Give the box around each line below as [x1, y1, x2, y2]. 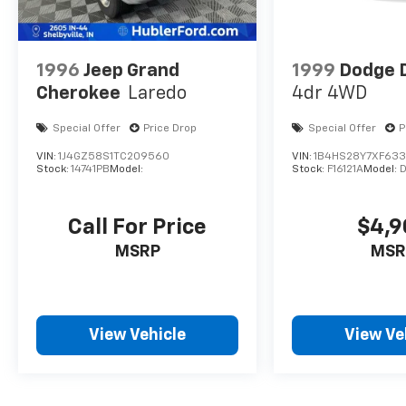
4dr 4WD [292, 83, 368, 102]
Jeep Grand [83, 61, 179, 80]
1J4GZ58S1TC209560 [58, 150, 169, 162]
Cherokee [36, 83, 121, 102]
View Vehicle [89, 327, 187, 344]
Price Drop [143, 122, 197, 134]
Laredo [128, 83, 187, 102]
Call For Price [68, 217, 208, 238]
